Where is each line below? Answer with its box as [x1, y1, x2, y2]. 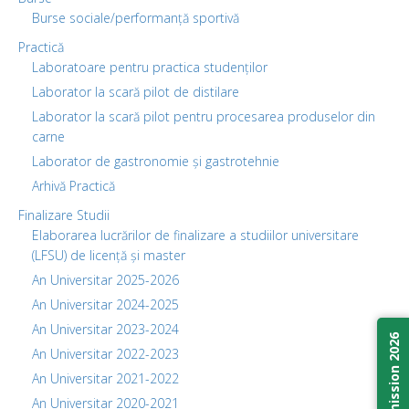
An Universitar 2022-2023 [32, 344, 179, 362]
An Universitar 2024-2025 [32, 295, 179, 313]
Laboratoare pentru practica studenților [32, 58, 267, 76]
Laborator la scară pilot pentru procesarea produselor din [32, 107, 375, 125]
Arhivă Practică [32, 176, 115, 194]
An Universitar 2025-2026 [32, 270, 179, 288]
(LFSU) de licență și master [32, 246, 185, 264]
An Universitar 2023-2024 [32, 320, 179, 338]
